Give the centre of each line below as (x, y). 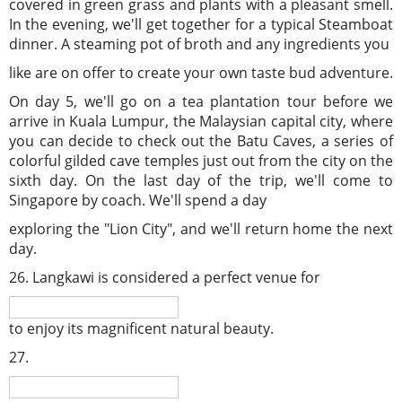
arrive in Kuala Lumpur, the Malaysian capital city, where (201, 121)
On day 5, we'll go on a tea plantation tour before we (201, 101)
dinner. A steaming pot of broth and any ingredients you (199, 44)
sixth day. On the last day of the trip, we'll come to (201, 180)
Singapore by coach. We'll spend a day (138, 200)
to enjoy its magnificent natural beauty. (141, 328)
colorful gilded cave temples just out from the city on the (201, 161)
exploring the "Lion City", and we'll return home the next (201, 229)
